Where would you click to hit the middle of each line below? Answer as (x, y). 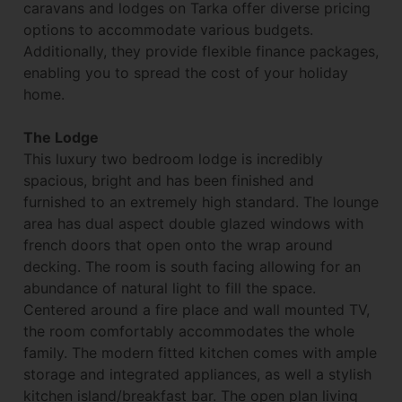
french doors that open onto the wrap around (178, 245)
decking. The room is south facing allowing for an (192, 266)
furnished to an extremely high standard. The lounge (201, 201)
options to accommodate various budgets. (168, 29)
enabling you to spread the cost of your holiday (186, 72)
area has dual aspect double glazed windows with (193, 223)
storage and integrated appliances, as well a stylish (197, 374)
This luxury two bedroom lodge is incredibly (173, 158)
